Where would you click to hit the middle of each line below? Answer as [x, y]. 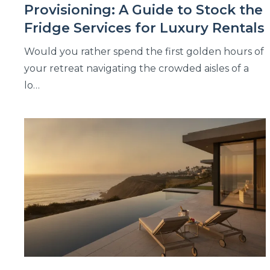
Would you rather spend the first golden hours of [144, 52]
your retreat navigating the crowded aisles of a [137, 69]
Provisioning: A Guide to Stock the [143, 10]
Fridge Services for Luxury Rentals [144, 28]
